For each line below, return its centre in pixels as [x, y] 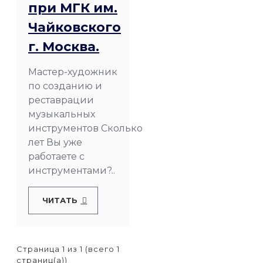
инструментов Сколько [85, 128]
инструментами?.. [72, 170]
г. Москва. [64, 46]
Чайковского [75, 27]
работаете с [56, 156]
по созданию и [65, 86]
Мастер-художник [73, 72]
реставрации [61, 100]
